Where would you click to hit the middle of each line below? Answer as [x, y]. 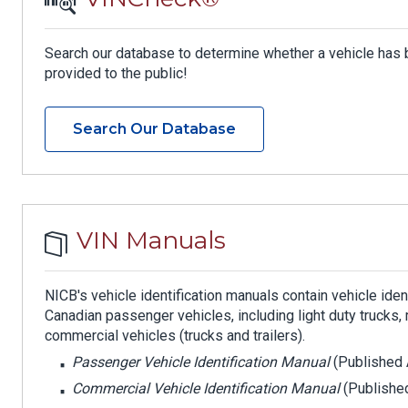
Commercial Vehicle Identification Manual [206, 389]
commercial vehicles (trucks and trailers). [175, 336]
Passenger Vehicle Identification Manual [201, 362]
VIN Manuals [151, 241]
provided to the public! [116, 74]
